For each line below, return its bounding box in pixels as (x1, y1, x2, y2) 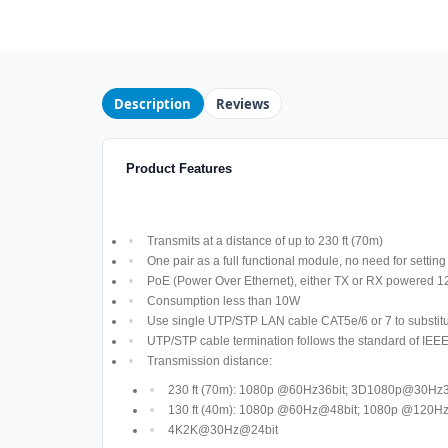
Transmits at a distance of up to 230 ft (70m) (146, 233, 383, 248)
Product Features (125, 160, 232, 176)
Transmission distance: (146, 353, 272, 368)
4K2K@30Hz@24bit (167, 422, 278, 437)
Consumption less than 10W (146, 293, 300, 308)
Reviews (215, 94, 270, 113)
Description (114, 94, 192, 113)
